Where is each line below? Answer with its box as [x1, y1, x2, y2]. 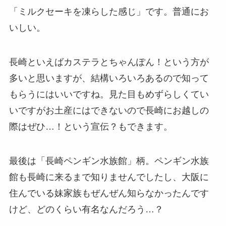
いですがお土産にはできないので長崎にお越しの [9, 105, 209, 116]
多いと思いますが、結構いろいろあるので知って [9, 73, 209, 83]
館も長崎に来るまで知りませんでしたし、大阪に [9, 172, 209, 182]
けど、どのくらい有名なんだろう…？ [9, 204, 163, 214]
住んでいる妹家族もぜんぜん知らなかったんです [9, 188, 209, 198]
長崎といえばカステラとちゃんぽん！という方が [9, 56, 209, 67]
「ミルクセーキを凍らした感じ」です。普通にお [9, 7, 209, 17]
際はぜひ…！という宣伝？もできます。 [9, 121, 173, 132]
